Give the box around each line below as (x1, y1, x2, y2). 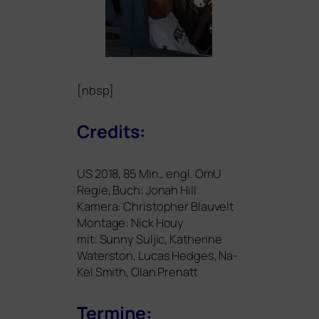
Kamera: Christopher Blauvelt (77, 198, 234, 215)
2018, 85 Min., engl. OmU (92, 165, 222, 182)
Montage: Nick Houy (77, 214, 184, 231)
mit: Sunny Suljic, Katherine (77, 231, 223, 248)
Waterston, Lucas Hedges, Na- (77, 247, 239, 264)
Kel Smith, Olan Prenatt (77, 263, 200, 281)
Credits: (77, 120, 147, 144)
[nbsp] (77, 82, 114, 99)
